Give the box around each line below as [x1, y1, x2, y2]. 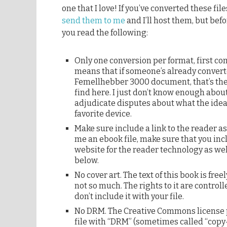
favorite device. [74, 108, 132, 119]
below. [74, 155, 99, 165]
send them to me [62, 15, 125, 25]
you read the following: [62, 27, 148, 37]
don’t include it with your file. [74, 191, 184, 201]
